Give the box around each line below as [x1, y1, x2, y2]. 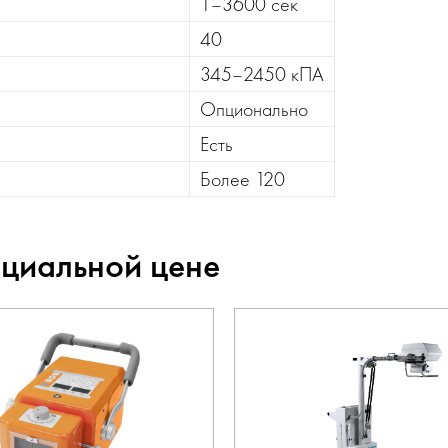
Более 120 [200, 166, 285, 192]
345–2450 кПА [200, 61, 324, 87]
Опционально [200, 96, 308, 122]
